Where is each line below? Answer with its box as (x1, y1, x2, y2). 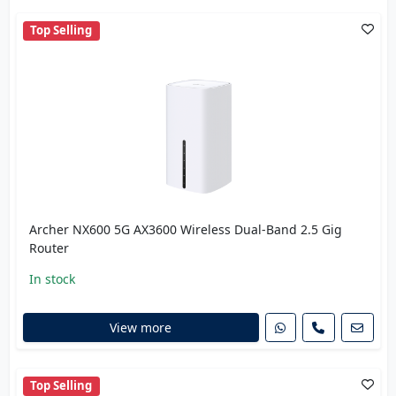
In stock (28, 270, 75, 287)
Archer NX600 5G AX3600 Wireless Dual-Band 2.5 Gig (28, 220, 342, 238)
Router (28, 239, 69, 256)
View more (110, 319, 171, 337)
